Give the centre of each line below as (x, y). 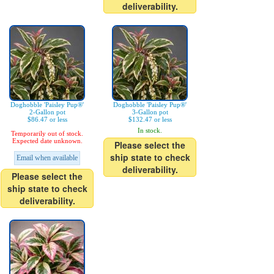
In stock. (150, 130)
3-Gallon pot (150, 112)
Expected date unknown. (47, 141)
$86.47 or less (47, 119)
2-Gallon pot (47, 112)
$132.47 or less (150, 119)
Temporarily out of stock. (47, 133)
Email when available (47, 158)
